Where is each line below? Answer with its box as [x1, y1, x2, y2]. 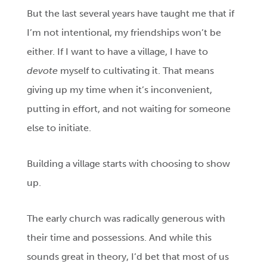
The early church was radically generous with [27, 213, 226, 225]
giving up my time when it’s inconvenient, [27, 84, 213, 96]
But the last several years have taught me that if [27, 8, 235, 20]
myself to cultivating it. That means [58, 65, 215, 77]
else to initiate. [27, 122, 92, 134]
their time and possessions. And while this [27, 232, 212, 244]
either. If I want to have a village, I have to [27, 46, 209, 58]
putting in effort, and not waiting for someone [27, 103, 231, 115]
